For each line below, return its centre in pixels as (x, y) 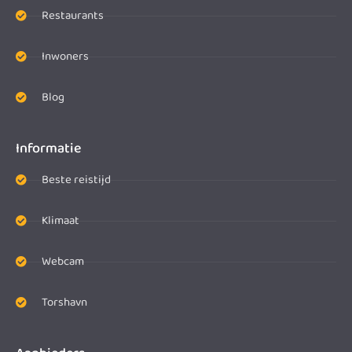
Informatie (48, 149)
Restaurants (72, 16)
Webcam (62, 262)
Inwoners (65, 57)
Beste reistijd (76, 180)
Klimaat (60, 221)
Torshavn (64, 303)
